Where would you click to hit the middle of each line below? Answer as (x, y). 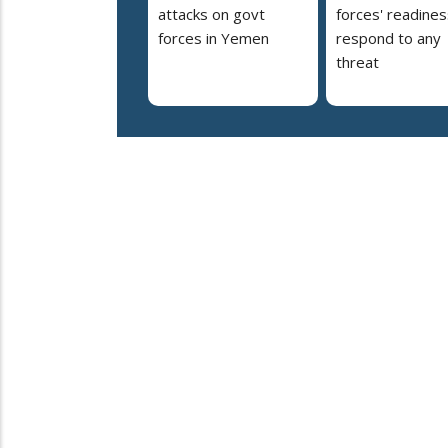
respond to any (388, 37)
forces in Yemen (213, 37)
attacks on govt (211, 13)
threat (357, 61)
